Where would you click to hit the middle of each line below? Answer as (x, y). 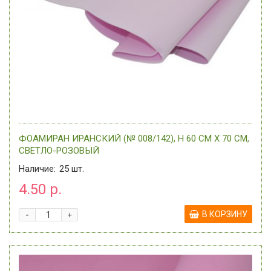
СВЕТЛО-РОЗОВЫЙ (59, 151)
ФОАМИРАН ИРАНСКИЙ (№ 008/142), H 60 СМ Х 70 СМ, (134, 139)
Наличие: (37, 169)
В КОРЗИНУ (225, 214)
